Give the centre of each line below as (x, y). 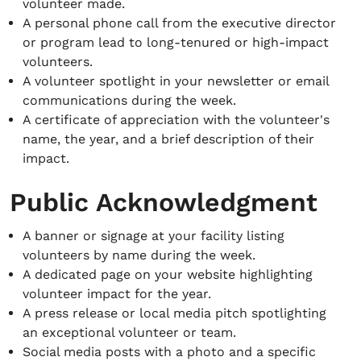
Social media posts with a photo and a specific (169, 352)
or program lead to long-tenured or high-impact (176, 42)
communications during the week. (129, 100)
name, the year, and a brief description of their (168, 139)
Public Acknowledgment (164, 202)
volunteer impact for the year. (117, 294)
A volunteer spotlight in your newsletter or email (176, 81)
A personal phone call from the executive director (179, 23)
